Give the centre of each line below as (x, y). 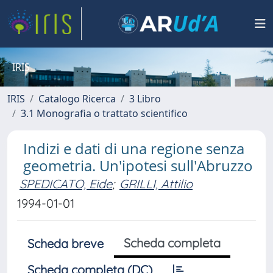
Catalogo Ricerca (77, 99)
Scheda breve (66, 243)
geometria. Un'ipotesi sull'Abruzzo (138, 165)
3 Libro (145, 99)
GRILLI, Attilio (156, 184)
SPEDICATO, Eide (66, 184)
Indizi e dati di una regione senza (134, 148)
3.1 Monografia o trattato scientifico (104, 113)
